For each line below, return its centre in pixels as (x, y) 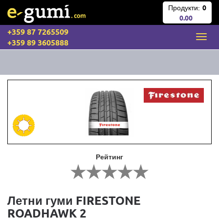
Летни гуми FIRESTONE (74, 200)
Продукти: (184, 8)
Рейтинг (109, 156)
